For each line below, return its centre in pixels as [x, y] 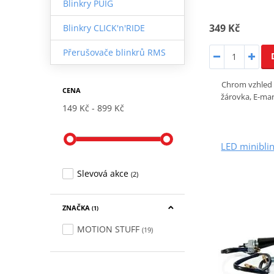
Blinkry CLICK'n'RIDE [104, 28]
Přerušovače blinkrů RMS [114, 52]
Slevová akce [102, 173]
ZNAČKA [77, 207]
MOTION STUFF [108, 229]
